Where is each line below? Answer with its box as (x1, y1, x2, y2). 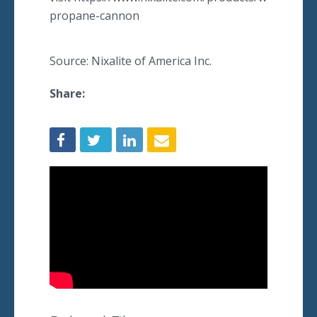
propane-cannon (50, 8, 139, 23)
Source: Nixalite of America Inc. (50, 53, 212, 69)
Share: (50, 86, 85, 101)
